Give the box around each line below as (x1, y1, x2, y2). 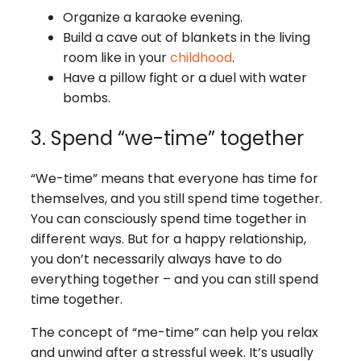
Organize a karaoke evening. (63, 8, 243, 27)
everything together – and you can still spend (31, 270, 318, 289)
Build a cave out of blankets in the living (63, 28, 310, 48)
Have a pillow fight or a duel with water (63, 68, 307, 88)
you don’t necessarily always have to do (31, 250, 282, 269)
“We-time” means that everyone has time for (31, 169, 318, 189)
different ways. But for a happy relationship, (31, 230, 306, 249)
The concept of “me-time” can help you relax (31, 323, 318, 342)
